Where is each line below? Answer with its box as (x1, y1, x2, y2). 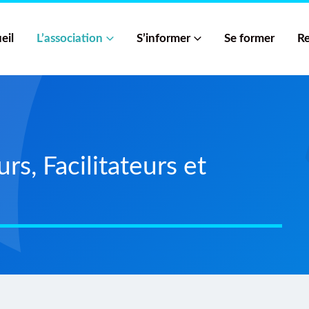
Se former (224, 32, 275, 44)
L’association (37, 32, 103, 44)
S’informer (137, 32, 190, 44)
